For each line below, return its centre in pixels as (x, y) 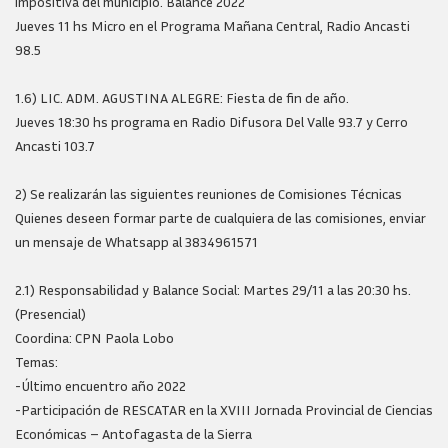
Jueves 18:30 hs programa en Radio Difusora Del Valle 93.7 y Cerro (211, 121)
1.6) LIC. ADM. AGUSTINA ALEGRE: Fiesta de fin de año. (182, 97)
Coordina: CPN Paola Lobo (94, 337)
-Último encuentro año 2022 (100, 385)
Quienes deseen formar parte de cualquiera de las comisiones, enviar (220, 217)
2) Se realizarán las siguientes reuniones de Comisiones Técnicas (208, 193)
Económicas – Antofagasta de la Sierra (133, 433)
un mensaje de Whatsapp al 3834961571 (136, 241)
